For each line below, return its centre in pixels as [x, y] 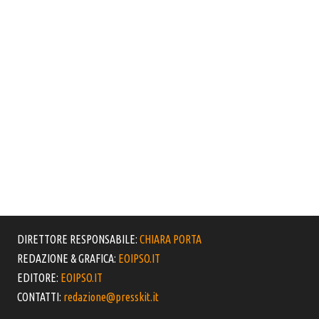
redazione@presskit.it [111, 297]
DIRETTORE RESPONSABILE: [79, 240]
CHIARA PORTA [171, 240]
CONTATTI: [41, 297]
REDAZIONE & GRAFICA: [68, 259]
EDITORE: [39, 278]
